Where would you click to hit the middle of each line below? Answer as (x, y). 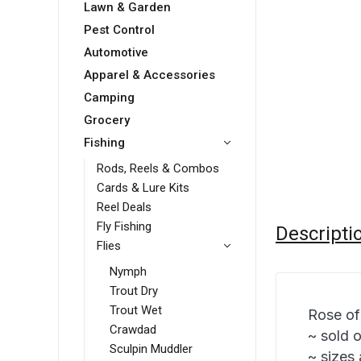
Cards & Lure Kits (143, 188)
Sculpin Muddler (151, 349)
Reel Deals (124, 207)
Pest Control (119, 30)
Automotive (116, 53)
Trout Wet (136, 311)
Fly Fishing (124, 227)
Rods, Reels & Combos (158, 169)
